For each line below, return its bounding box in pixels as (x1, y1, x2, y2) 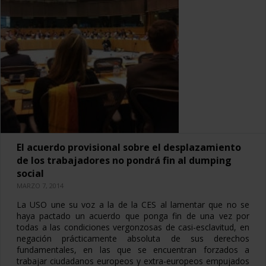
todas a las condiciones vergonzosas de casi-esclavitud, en (17, 221, 249, 233)
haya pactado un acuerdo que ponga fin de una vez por (17, 210, 249, 221)
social (17, 167, 44, 180)
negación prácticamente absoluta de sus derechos (17, 233, 249, 244)
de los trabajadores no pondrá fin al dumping (17, 154, 232, 167)
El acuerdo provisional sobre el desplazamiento (17, 141, 241, 154)
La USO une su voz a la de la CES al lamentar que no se (17, 199, 249, 210)
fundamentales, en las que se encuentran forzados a (17, 244, 249, 255)
